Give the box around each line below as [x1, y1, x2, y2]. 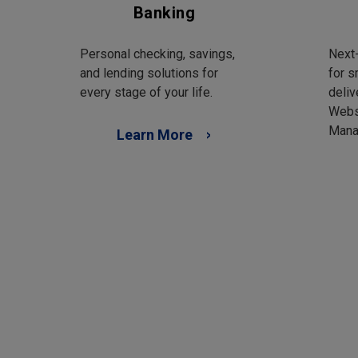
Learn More [117, 125, 193, 143]
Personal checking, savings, [80, 46, 235, 62]
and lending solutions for [80, 65, 218, 81]
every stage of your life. [80, 84, 213, 100]
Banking [133, 3, 196, 23]
